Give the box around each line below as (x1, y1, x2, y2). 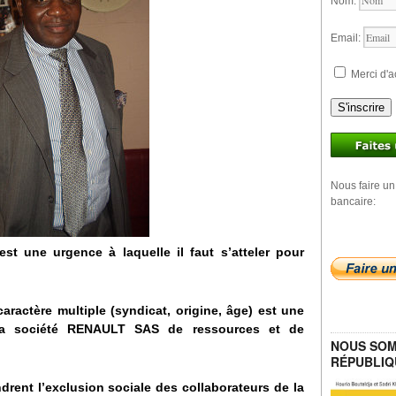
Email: (331, 32, 363, 44)
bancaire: (331, 195, 376, 208)
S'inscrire (338, 101, 385, 114)
